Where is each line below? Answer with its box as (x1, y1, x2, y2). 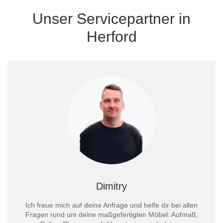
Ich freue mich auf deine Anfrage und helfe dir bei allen (25, 201, 198, 209)
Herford (86, 28, 137, 45)
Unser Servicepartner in (32, 10, 191, 27)
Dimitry (96, 181, 127, 192)
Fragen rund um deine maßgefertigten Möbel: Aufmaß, (25, 211, 198, 219)
